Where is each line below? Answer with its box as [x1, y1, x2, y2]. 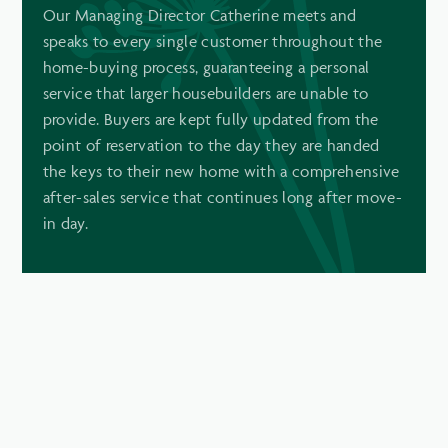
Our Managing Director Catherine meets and [42, 4, 357, 25]
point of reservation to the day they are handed [42, 134, 380, 155]
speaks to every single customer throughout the [42, 30, 383, 51]
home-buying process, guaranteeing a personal [42, 56, 370, 77]
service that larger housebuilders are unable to [42, 82, 369, 103]
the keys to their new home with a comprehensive [42, 160, 400, 181]
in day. [42, 212, 88, 233]
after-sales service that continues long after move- [42, 186, 402, 207]
